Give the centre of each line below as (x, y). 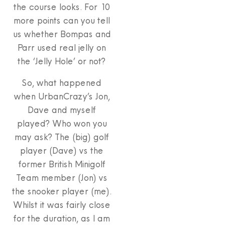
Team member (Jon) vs (61, 177)
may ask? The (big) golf (61, 137)
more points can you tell (61, 20)
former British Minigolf (61, 164)
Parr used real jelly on (61, 47)
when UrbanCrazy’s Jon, (61, 96)
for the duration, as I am (61, 218)
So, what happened (61, 82)
